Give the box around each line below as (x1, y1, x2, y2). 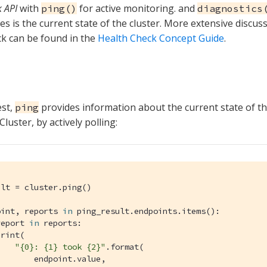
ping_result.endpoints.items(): (72, 205, 220, 216)
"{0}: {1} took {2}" (15, 241, 105, 252)
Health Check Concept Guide (98, 31, 224, 45)
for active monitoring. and (77, 1, 197, 15)
